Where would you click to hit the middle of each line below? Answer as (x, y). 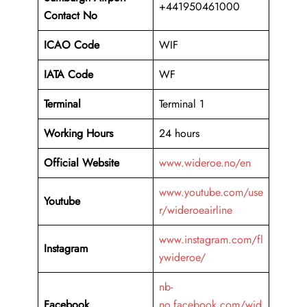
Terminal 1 (182, 104)
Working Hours (78, 134)
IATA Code (69, 75)
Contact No (71, 16)
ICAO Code (72, 45)
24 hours (179, 134)
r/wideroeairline (196, 210)
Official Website (82, 163)
